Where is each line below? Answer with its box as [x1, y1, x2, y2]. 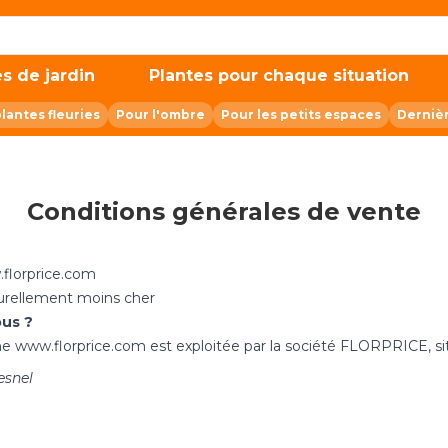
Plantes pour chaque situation [148, 65, 409, 85]
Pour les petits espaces [221, 107, 381, 122]
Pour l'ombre [116, 107, 205, 122]
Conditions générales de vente [27, 197, 421, 226]
